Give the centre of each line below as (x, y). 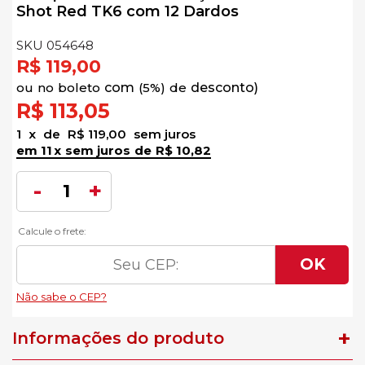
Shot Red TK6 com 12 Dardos (128, 11)
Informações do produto (118, 338)
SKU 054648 (55, 45)
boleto (79, 87)
